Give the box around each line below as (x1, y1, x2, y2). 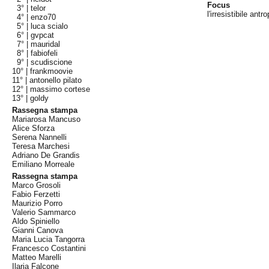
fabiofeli (31, 49, 58, 58)
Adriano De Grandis (12, 151, 80, 160)
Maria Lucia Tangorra (12, 235, 85, 244)
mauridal (31, 40, 61, 49)
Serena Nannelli (12, 133, 67, 142)
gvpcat (31, 31, 55, 40)
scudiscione (31, 58, 73, 67)
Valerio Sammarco (12, 208, 76, 217)
